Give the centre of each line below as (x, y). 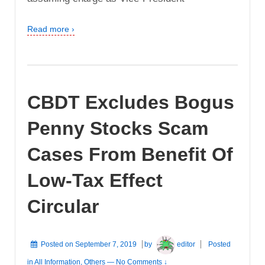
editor (186, 244)
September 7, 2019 (106, 244)
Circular (63, 206)
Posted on (58, 244)
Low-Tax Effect (95, 180)
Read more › (51, 29)
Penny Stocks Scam (118, 128)
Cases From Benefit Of (130, 154)
